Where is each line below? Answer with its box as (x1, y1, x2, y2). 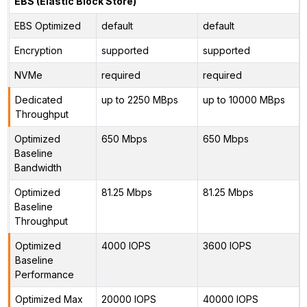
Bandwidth (14, 161, 62, 173)
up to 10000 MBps (202, 93, 285, 106)
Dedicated (14, 93, 62, 106)
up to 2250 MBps (101, 93, 178, 106)
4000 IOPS (101, 239, 151, 251)
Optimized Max (14, 293, 83, 305)
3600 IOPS (202, 239, 251, 251)
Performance (14, 268, 74, 280)
